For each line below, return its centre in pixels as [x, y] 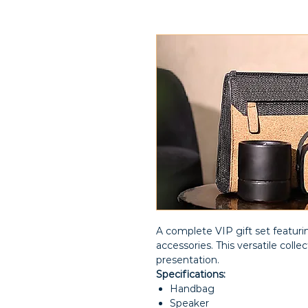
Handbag [192, 289]
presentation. [188, 260]
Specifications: [191, 274]
